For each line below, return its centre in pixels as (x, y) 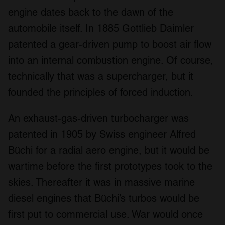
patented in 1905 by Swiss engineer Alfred (102, 134)
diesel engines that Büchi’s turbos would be (104, 198)
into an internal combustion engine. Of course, (111, 60)
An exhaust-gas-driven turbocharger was (98, 118)
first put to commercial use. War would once (105, 214)
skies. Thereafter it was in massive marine (101, 182)
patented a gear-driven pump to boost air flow (110, 44)
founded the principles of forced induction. (101, 92)
